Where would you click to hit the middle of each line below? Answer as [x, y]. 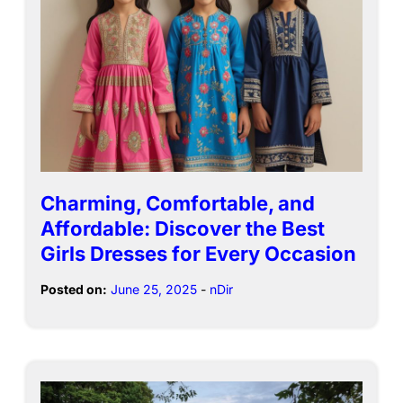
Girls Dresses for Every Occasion [198, 253]
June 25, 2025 [154, 289]
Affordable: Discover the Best [183, 228]
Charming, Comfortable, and [178, 203]
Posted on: [74, 289]
